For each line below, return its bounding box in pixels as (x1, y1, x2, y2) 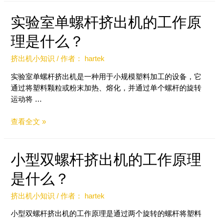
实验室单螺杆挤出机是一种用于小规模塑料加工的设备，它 (11, 72, 202, 81)
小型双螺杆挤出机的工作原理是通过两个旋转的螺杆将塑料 (11, 210, 202, 218)
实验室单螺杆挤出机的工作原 (11, 14, 202, 31)
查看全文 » (11, 118, 46, 126)
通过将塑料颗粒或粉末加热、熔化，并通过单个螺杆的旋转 (11, 84, 202, 92)
